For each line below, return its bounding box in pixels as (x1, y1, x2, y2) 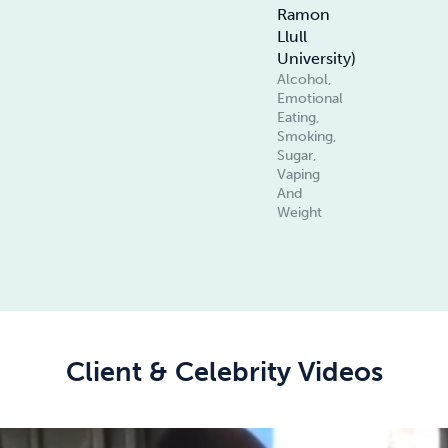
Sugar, (277, 147, 318, 165)
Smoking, (277, 128, 338, 146)
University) (277, 49, 357, 69)
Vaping (277, 166, 321, 184)
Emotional (277, 90, 344, 108)
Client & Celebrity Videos (65, 355, 383, 388)
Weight (277, 204, 323, 222)
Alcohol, (277, 71, 333, 89)
